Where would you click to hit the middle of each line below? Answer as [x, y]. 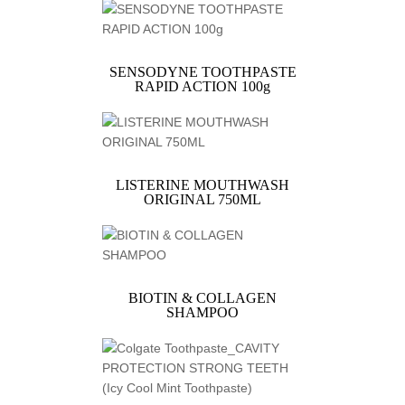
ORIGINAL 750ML [202, 200]
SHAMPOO [202, 313]
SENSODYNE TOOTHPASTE [202, 72]
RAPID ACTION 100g [202, 87]
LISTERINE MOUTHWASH [202, 185]
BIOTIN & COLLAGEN [202, 298]
